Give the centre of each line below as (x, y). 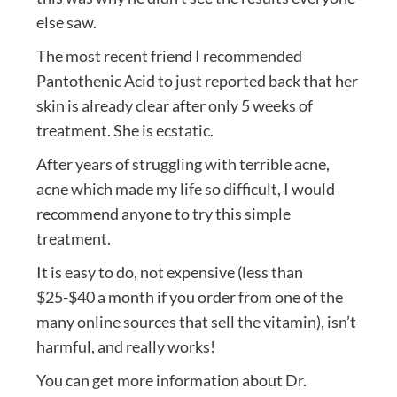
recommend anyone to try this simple (163, 214)
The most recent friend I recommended (169, 56)
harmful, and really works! (125, 347)
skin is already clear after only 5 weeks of (174, 106)
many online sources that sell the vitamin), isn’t (196, 322)
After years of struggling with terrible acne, (183, 164)
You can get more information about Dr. (171, 381)
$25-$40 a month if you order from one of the (189, 297)
